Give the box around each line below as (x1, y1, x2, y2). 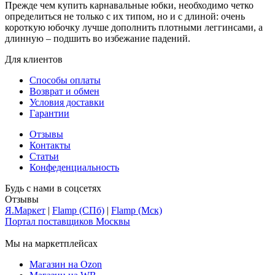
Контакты (29, 139, 71, 150)
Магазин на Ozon (29, 258, 102, 269)
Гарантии (29, 107, 69, 118)
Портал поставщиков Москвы (5, 215, 130, 227)
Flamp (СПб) (52, 204, 104, 215)
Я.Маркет (5, 204, 45, 215)
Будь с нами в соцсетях (5, 182, 101, 193)
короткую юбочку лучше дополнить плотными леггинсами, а (5, 21, 263, 33)
